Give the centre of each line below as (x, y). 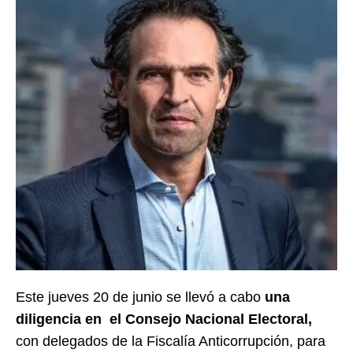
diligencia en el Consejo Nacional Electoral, (164, 319)
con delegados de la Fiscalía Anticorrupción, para (171, 341)
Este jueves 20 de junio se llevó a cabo (140, 297)
